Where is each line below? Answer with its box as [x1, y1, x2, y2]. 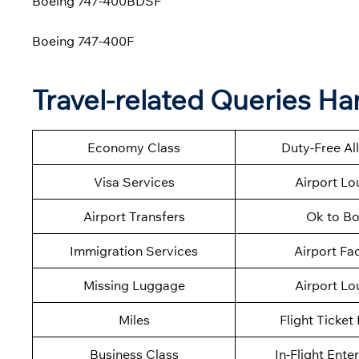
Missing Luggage [83, 277, 185, 294]
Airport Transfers [83, 208, 185, 225]
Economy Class [87, 139, 180, 156]
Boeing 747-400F [32, 33, 134, 50]
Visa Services [93, 174, 175, 191]
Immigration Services [70, 243, 198, 260]
